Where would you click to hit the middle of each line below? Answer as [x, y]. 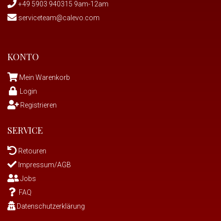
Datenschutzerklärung [50, 206]
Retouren [32, 151]
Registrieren [38, 105]
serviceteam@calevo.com [58, 18]
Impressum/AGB [44, 165]
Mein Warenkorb [45, 77]
